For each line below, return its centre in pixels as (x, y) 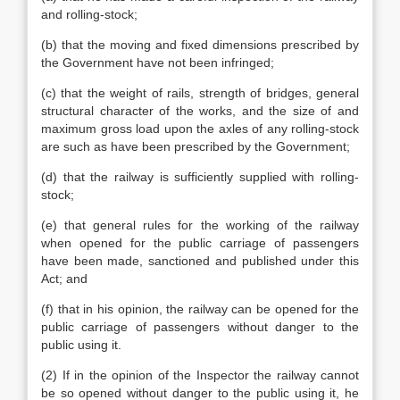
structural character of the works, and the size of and (200, 111)
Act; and (64, 279)
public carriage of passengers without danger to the (200, 327)
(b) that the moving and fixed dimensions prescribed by (200, 45)
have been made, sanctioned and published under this (200, 261)
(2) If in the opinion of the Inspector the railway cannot (200, 375)
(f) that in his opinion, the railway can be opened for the (200, 309)
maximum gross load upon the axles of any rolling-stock (200, 129)
